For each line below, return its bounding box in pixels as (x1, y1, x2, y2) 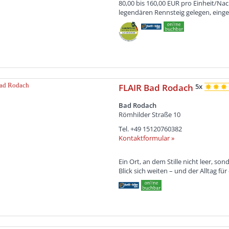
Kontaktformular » (118, 133, 174, 143)
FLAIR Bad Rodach (118, 81, 195, 94)
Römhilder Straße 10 (118, 109, 180, 119)
